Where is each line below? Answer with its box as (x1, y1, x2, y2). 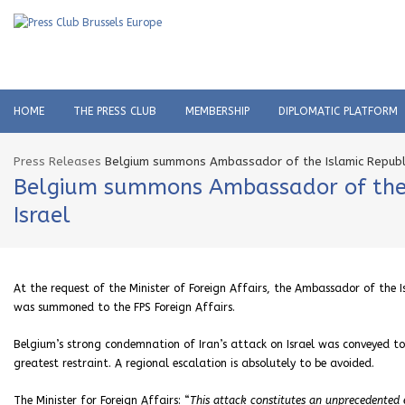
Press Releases (14, 155, 101, 168)
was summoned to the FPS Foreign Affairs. (14, 301, 235, 314)
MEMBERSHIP (185, 105, 250, 118)
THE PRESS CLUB (73, 105, 156, 118)
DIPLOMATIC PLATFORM (278, 105, 398, 118)
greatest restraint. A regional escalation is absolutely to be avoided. (14, 357, 374, 370)
